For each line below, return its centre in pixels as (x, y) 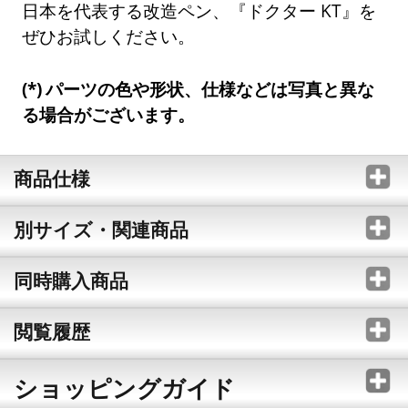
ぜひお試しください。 (109, 36)
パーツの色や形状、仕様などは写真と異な (209, 89)
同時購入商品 (71, 280)
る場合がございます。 (109, 115)
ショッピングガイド (124, 388)
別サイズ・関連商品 (101, 229)
